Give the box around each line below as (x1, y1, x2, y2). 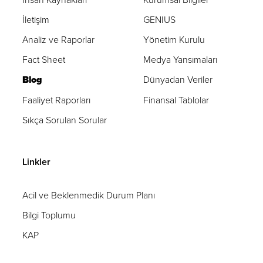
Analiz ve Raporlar (22, 33, 95, 46)
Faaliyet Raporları (22, 93, 91, 106)
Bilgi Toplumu (22, 208, 76, 221)
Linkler (22, 155, 51, 168)
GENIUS (143, 13, 176, 26)
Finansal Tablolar (143, 93, 209, 106)
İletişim (22, 13, 50, 26)
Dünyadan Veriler (143, 73, 213, 86)
